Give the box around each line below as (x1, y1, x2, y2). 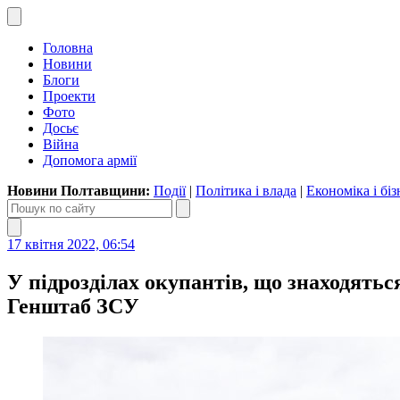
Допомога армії (43, 153, 137, 168)
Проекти (43, 88, 96, 104)
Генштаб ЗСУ (7, 294, 139, 318)
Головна (43, 40, 93, 55)
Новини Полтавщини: (7, 183, 154, 198)
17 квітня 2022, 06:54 (7, 237, 135, 252)
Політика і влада (196, 183, 296, 198)
